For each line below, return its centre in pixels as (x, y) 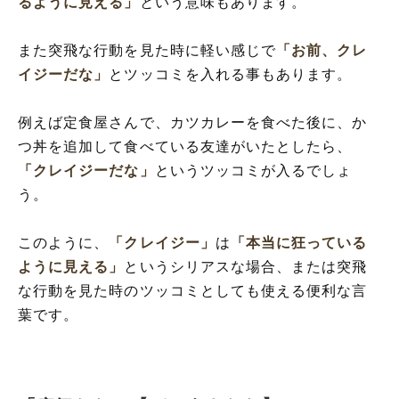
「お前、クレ (322, 50)
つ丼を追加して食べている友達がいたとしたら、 (185, 146)
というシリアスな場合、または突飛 (246, 266)
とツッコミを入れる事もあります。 (231, 74)
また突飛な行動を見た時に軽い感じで (147, 50)
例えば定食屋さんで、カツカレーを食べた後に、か (193, 122)
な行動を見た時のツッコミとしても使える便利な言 (193, 290)
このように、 (64, 242)
